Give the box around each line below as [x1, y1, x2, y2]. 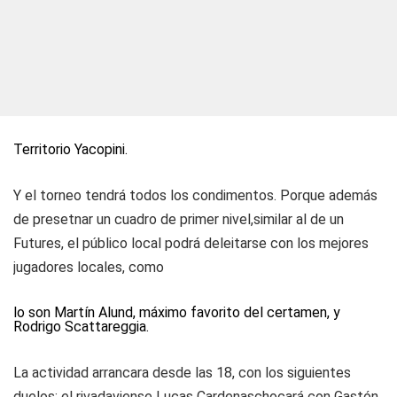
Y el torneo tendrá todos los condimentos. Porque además [13, 187, 378, 204]
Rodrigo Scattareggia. [13, 318, 149, 335]
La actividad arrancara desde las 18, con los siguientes [13, 364, 351, 381]
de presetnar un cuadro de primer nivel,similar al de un [13, 211, 344, 228]
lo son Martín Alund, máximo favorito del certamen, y [13, 304, 340, 321]
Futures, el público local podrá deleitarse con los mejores [13, 235, 369, 252]
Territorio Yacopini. [13, 141, 128, 158]
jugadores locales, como [13, 259, 164, 276]
